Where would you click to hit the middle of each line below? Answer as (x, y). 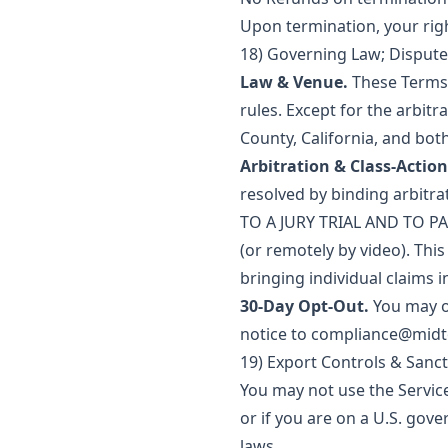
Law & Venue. (294, 82)
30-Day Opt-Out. (304, 306)
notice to (275, 334)
